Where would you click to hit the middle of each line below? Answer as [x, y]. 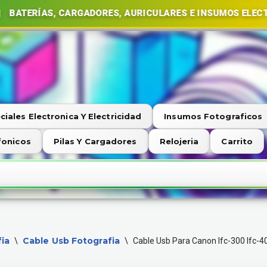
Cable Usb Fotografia [71, 241]
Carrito [237, 141]
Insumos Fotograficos [213, 116]
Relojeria [179, 141]
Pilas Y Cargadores [95, 141]
